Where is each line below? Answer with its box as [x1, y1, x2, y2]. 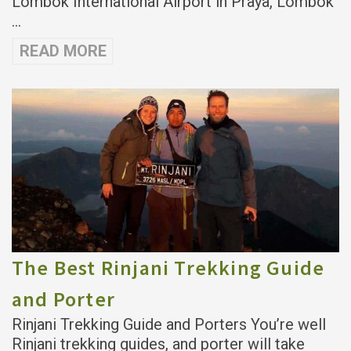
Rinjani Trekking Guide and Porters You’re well [12, 315, 326, 335]
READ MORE [19, 42, 107, 61]
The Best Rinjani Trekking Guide [12, 255, 325, 281]
